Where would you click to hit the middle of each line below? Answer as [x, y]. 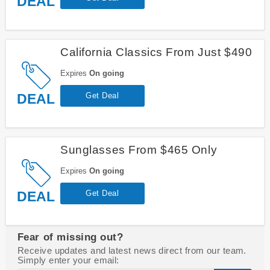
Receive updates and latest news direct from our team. [132, 250]
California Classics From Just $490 [156, 52]
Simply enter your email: [68, 260]
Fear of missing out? [70, 237]
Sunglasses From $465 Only [139, 149]
